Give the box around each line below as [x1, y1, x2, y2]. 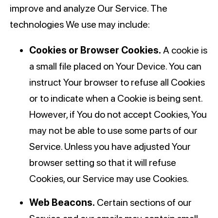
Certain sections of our [95, 197, 192, 209]
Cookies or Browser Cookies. [29, 44, 161, 56]
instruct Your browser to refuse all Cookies [29, 76, 205, 89]
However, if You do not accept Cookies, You [29, 109, 207, 121]
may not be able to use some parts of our [29, 125, 198, 137]
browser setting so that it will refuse [29, 157, 176, 169]
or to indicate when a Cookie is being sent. [29, 92, 202, 105]
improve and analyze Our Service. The [10, 2, 167, 15]
